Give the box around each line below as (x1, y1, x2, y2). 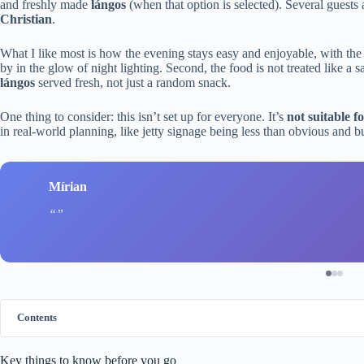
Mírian (49, 180, 87, 194)
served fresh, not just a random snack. (35, 75, 231, 89)
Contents (17, 311, 57, 323)
